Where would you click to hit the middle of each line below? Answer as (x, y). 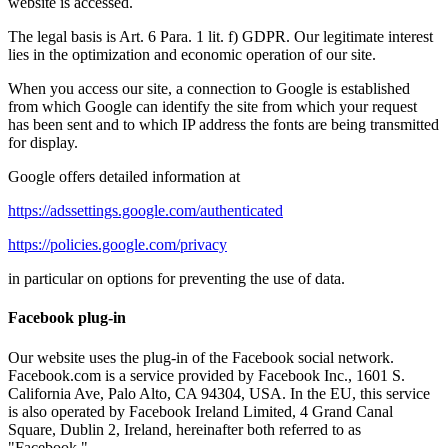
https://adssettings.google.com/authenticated (145, 211)
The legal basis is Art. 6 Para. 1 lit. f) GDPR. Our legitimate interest (220, 37)
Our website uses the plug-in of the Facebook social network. (201, 357)
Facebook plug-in (67, 318)
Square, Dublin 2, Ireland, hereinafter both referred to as (184, 429)
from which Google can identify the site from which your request (212, 107)
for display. (43, 143)
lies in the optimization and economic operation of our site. (192, 55)
